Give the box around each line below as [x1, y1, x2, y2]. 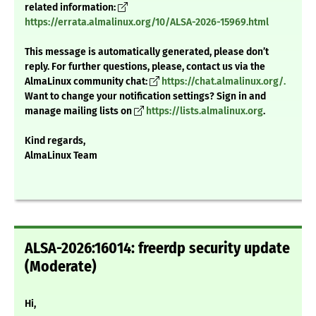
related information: [25, 1, 118, 14]
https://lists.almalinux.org [146, 105, 263, 118]
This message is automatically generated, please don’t [25, 46, 269, 59]
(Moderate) [25, 257, 97, 276]
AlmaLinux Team [25, 150, 97, 162]
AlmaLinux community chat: [25, 75, 150, 88]
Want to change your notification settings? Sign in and [25, 90, 266, 103]
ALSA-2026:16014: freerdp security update [25, 239, 290, 258]
